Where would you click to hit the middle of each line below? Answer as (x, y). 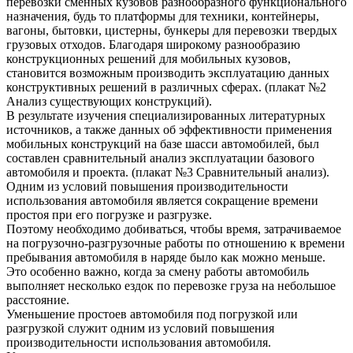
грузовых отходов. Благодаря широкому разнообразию (153, 45)
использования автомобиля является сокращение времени (162, 201)
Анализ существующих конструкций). (109, 102)
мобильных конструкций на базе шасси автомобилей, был (163, 144)
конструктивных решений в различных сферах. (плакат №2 (166, 87)
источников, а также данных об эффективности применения (169, 130)
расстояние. (38, 300)
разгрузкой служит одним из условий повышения (140, 329)
